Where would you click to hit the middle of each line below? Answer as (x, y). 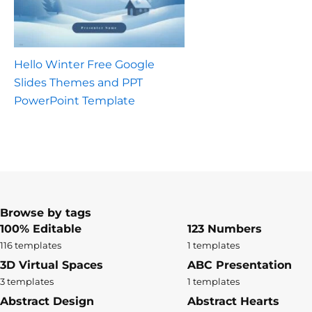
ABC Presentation (239, 265)
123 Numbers (224, 229)
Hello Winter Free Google (84, 65)
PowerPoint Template (75, 101)
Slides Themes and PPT (78, 83)
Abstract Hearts (233, 302)
